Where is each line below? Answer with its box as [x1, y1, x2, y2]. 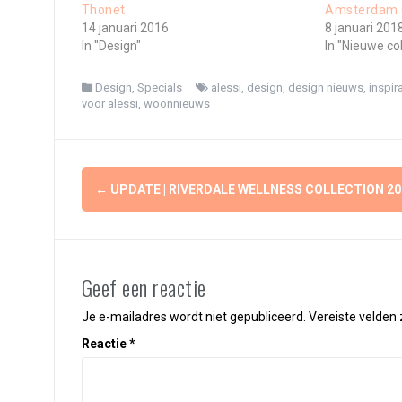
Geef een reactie [81, 271, 206, 304]
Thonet [81, 3, 126, 18]
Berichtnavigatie [80, 160, 271, 208]
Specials [136, 81, 182, 95]
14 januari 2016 [81, 21, 169, 36]
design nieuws [287, 81, 363, 95]
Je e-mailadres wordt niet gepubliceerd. [81, 310, 306, 325]
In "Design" [81, 39, 141, 54]
